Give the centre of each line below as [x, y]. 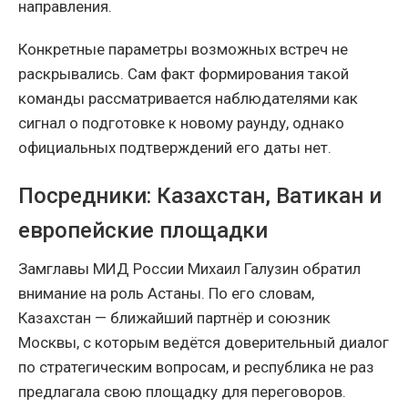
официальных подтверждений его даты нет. [175, 148]
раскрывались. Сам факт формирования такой [184, 74]
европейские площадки [143, 231]
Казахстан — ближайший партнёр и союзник [174, 318]
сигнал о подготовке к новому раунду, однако [181, 123]
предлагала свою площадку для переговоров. [182, 392]
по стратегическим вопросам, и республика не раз [196, 367]
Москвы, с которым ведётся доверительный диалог [204, 343]
